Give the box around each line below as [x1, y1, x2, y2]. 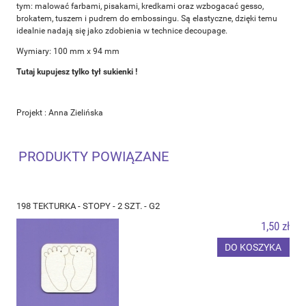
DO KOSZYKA [225, 241, 282, 253]
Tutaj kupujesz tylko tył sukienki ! [16, 66, 137, 76]
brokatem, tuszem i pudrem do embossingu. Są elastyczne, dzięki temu [16, 13, 277, 23]
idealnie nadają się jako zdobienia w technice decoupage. [16, 25, 227, 36]
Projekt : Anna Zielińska [16, 107, 103, 117]
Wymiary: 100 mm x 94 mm [16, 46, 120, 56]
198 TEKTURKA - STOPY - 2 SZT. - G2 [16, 201, 160, 212]
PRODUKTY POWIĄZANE [18, 148, 169, 165]
